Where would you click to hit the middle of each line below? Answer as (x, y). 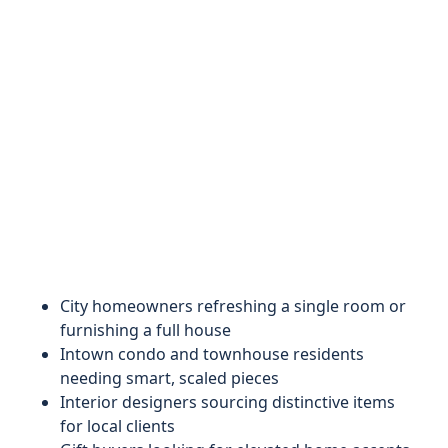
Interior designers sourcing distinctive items (227, 402)
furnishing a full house (145, 330)
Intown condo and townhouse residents (212, 354)
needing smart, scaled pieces (169, 378)
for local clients (117, 426)
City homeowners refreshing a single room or (233, 306)
